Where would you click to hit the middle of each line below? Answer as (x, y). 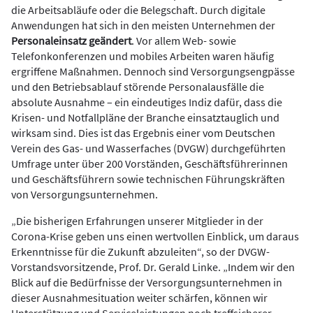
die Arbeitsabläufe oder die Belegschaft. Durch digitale (138, 10)
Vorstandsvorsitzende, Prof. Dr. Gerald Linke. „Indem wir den (153, 267)
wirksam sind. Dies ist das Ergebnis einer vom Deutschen (143, 133)
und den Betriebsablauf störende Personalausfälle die (138, 87)
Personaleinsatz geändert (71, 41)
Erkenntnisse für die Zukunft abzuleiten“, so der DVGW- (140, 252)
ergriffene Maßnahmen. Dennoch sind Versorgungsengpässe (153, 71)
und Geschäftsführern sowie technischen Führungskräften (148, 179)
